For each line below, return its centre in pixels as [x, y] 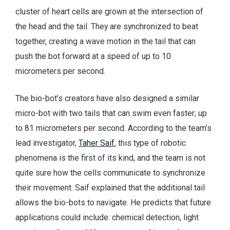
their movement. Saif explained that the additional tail [110, 187]
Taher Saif [97, 143]
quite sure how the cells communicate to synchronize [110, 172]
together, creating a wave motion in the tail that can [106, 42]
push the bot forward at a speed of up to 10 [93, 56]
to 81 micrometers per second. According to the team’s [113, 128]
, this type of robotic [150, 143]
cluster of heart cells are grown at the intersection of [109, 12]
